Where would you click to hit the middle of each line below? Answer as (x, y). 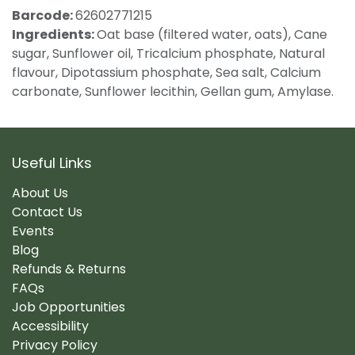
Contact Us (47, 212)
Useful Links (52, 162)
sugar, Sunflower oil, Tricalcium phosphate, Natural (168, 54)
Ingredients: (54, 35)
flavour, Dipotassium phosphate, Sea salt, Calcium (166, 73)
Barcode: (44, 16)
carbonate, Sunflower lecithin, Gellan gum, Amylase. (173, 92)
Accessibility (50, 326)
